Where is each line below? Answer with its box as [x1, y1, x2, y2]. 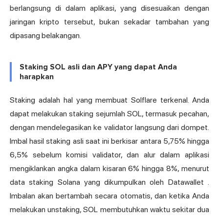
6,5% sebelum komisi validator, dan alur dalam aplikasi [10, 150, 209, 160]
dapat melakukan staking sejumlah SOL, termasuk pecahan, [10, 109, 209, 119]
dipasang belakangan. [10, 31, 81, 41]
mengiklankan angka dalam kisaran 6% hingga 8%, [10, 164, 181, 174]
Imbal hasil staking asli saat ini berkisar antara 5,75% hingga [10, 136, 209, 146]
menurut [181, 164, 209, 174]
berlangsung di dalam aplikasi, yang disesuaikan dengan [10, 3, 209, 13]
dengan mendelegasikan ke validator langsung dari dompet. [10, 123, 209, 132]
